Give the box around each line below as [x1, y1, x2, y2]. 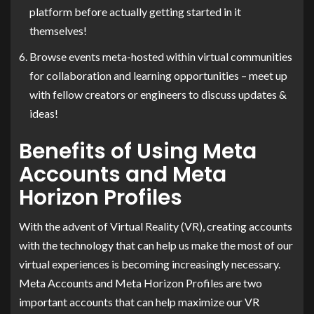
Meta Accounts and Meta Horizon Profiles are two [19, 275, 262, 289]
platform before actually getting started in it [29, 4, 241, 18]
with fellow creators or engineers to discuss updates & [29, 87, 287, 101]
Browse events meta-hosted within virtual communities [29, 49, 292, 63]
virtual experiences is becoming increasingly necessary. [19, 257, 280, 271]
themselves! [29, 23, 87, 37]
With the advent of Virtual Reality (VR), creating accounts [19, 219, 292, 233]
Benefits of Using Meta [19, 136, 257, 166]
